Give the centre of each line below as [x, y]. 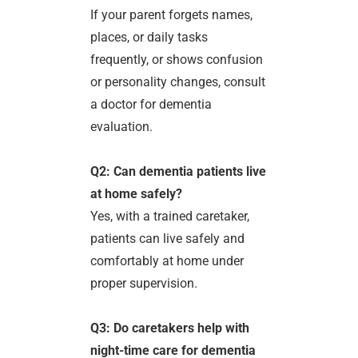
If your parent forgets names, [172, 15]
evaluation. [122, 127]
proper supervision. [144, 284]
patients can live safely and [168, 239]
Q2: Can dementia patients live [179, 172]
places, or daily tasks [149, 38]
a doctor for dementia [151, 105]
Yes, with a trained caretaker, [170, 217]
